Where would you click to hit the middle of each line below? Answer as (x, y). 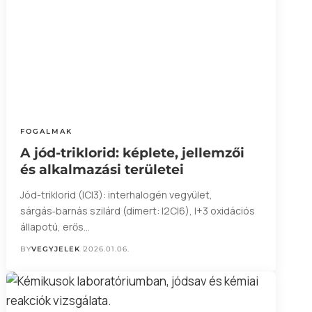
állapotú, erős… (55, 226)
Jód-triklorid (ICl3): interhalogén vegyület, (116, 194)
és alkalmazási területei (102, 169)
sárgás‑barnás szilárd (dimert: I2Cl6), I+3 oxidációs (137, 210)
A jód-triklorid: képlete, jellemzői (132, 153)
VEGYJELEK (55, 249)
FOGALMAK (46, 131)
